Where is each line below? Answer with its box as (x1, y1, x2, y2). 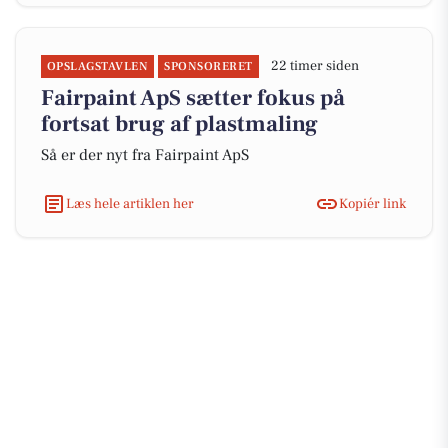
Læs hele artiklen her (66, 194, 194, 213)
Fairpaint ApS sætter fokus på (41, 84, 345, 112)
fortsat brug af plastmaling (41, 110, 318, 138)
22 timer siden (270, 57, 359, 75)
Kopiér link (339, 194, 406, 213)
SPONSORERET (164, 59, 253, 74)
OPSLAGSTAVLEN (47, 59, 149, 74)
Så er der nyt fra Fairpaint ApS (41, 145, 249, 165)
